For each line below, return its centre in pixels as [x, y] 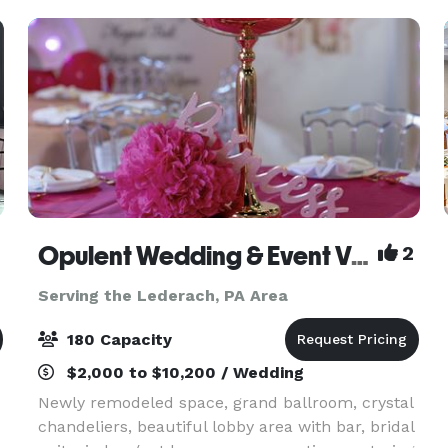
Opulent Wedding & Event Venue [359, 256]
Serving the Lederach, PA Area [162, 295]
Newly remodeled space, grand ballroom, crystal [225, 402]
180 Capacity [116, 339]
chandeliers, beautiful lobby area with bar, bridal [225, 426]
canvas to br [85, 18]
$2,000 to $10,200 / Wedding [182, 372]
